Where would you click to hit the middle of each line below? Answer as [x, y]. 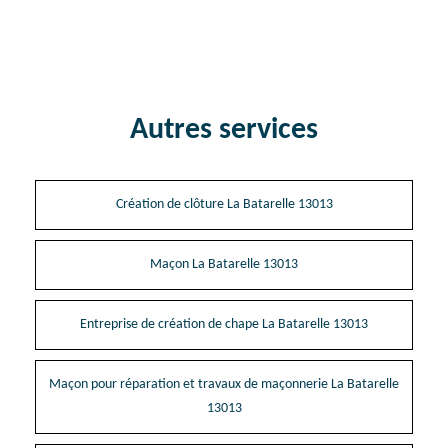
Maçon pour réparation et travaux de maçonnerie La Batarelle [224, 384]
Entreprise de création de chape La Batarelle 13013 [224, 324]
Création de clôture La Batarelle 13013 [224, 204]
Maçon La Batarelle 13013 [224, 264]
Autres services [224, 130]
